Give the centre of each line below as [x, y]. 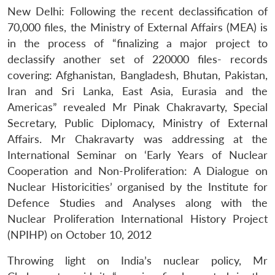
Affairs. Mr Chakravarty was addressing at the [137, 139]
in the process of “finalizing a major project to [137, 43]
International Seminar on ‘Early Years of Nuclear [137, 155]
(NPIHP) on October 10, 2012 [79, 234]
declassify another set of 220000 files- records [137, 59]
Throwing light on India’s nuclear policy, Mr [137, 260]
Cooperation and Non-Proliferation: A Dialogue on [137, 171]
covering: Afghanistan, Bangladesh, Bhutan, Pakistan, [137, 75]
